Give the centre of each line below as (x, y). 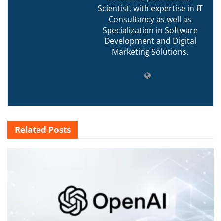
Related (31, 129)
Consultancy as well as (150, 19)
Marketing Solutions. (150, 52)
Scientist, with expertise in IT (150, 8)
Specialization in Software (150, 30)
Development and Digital (150, 41)
